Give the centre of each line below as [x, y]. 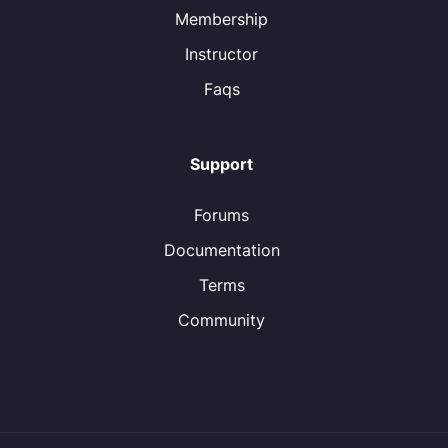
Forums [221, 215]
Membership [221, 19]
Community [221, 320]
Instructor [221, 54]
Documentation [221, 250]
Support [221, 164]
